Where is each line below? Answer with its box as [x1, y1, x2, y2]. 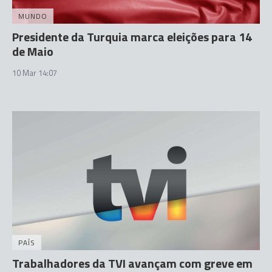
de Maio [12, 41, 53, 61]
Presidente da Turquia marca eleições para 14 [12, 27, 252, 46]
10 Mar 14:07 [12, 66, 57, 79]
